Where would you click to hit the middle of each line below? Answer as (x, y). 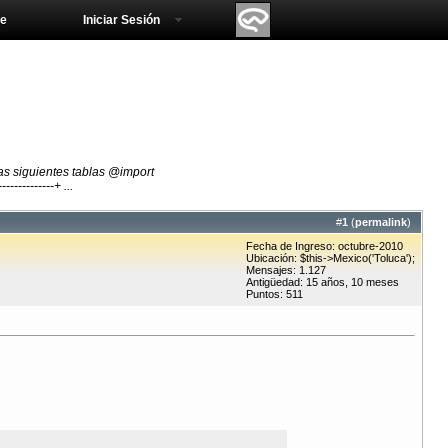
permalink (381, 222)
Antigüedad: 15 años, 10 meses (322, 282)
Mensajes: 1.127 (286, 270)
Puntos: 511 (274, 294)
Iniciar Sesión (121, 20)
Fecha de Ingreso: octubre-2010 (324, 246)
